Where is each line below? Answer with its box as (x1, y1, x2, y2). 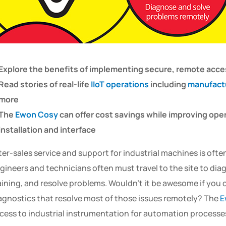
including (149, 78, 188, 90)
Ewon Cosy (15, 108, 59, 120)
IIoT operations (91, 78, 149, 90)
